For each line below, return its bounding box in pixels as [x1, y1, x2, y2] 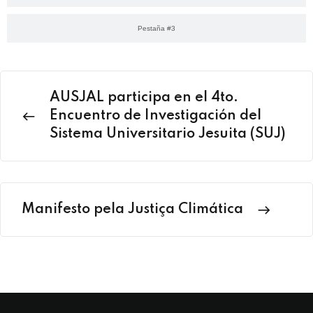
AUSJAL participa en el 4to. [50, 90, 238, 105]
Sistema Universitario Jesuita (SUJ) [50, 126, 286, 141]
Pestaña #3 [138, 24, 175, 32]
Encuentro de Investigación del [50, 108, 261, 123]
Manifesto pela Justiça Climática [22, 202, 243, 217]
